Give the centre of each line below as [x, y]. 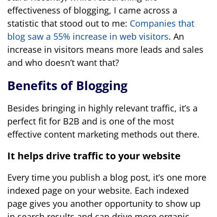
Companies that [162, 23]
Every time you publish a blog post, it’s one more [107, 177]
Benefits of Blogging [67, 85]
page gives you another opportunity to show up [104, 203]
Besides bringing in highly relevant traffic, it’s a [102, 108]
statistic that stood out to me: [69, 23]
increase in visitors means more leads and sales [105, 49]
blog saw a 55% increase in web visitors [88, 36]
